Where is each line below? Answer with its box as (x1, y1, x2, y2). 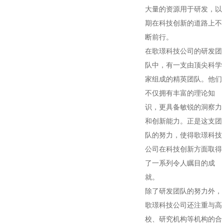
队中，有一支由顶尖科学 (145, 60, 222, 69)
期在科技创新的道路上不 (145, 18, 222, 27)
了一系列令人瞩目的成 (145, 158, 215, 167)
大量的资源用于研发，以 (145, 4, 222, 13)
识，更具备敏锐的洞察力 (145, 102, 222, 111)
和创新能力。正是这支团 (145, 116, 222, 125)
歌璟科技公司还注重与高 (145, 200, 222, 209)
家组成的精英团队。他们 (145, 74, 222, 83)
